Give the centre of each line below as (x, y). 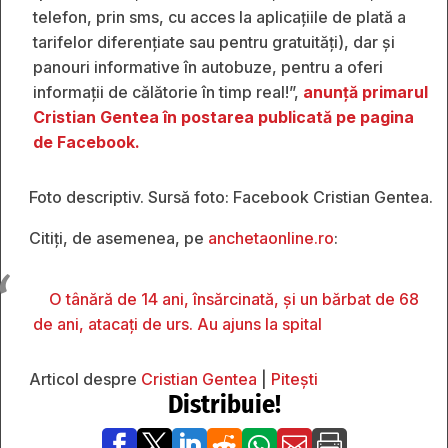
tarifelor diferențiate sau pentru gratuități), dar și (214, 41)
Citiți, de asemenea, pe (118, 237)
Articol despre (85, 378)
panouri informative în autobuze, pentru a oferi (208, 66)
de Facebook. (86, 141)
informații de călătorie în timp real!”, (168, 91)
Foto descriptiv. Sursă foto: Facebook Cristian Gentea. (231, 196)
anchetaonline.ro (271, 237)
